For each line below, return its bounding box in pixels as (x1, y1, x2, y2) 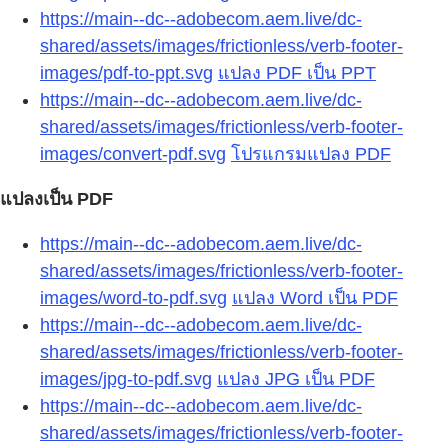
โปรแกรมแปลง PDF (231, 144, 391, 165)
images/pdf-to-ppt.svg (40, 63, 213, 84)
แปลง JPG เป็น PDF (217, 369, 375, 390)
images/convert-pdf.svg (40, 144, 226, 165)
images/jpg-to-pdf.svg (40, 369, 212, 390)
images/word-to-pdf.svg (40, 288, 227, 309)
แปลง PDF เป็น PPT (218, 63, 376, 84)
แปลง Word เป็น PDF (232, 288, 398, 309)
